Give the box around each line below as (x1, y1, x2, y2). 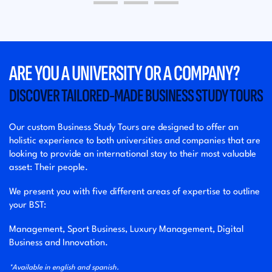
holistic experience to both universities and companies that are (9, 137, 260, 146)
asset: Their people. (9, 163, 88, 173)
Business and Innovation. (9, 239, 108, 248)
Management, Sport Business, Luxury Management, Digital (9, 225, 243, 235)
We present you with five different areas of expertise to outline (9, 188, 260, 197)
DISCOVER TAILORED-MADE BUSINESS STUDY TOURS (9, 85, 263, 107)
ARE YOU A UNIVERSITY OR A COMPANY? (9, 61, 240, 87)
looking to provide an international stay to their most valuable (9, 150, 256, 160)
